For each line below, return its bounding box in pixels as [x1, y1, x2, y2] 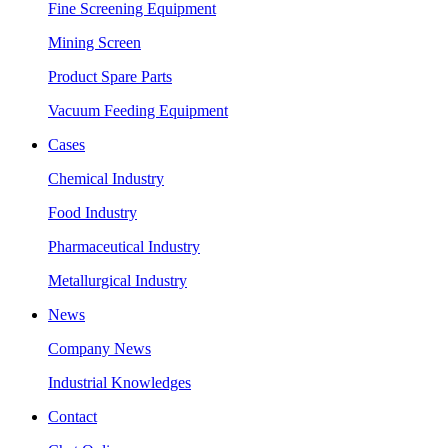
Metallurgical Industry [48, 272, 187, 289]
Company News [48, 340, 151, 357]
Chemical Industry [48, 170, 164, 187]
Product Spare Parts [48, 68, 172, 85]
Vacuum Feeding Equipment [48, 102, 228, 119]
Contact [48, 408, 97, 425]
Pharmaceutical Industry [48, 238, 200, 255]
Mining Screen [48, 34, 141, 51]
